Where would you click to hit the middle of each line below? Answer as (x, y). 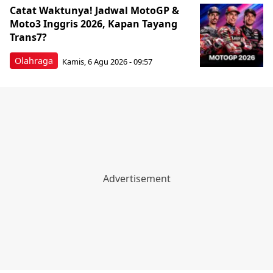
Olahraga (34, 61)
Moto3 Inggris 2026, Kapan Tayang (94, 24)
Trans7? (28, 37)
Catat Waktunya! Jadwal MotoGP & (94, 10)
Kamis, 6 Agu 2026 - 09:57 (107, 61)
